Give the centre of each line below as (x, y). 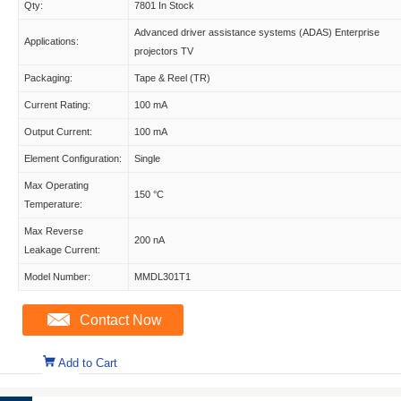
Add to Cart (88, 363)
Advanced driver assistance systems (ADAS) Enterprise (257, 32)
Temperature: (53, 204)
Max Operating (56, 185)
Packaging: (48, 78)
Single (147, 158)
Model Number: (57, 277)
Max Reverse (54, 231)
